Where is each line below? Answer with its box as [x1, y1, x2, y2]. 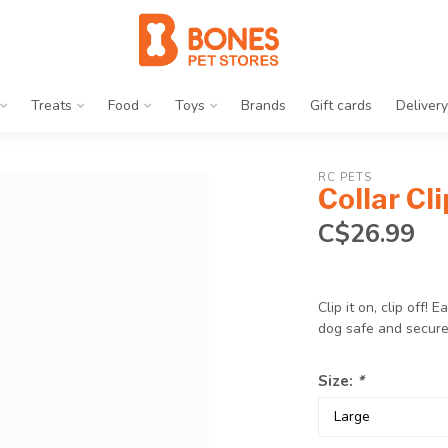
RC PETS [318, 170, 373, 185]
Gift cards [310, 96, 372, 115]
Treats [31, 96, 72, 115]
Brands [241, 96, 286, 115]
